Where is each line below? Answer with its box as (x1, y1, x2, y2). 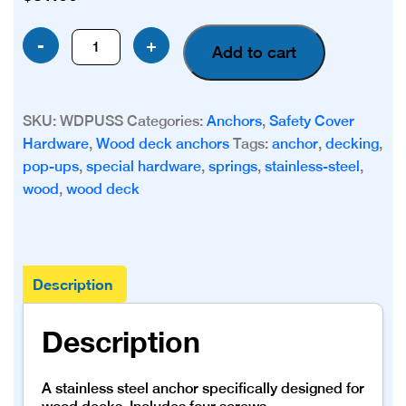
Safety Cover (269, 112, 354, 130)
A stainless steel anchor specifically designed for (42, 380, 364, 397)
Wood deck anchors (96, 135, 229, 152)
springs (208, 158, 257, 175)
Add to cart (212, 43, 297, 62)
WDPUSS (60, 112, 123, 130)
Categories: (127, 112, 207, 130)
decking (325, 135, 379, 152)
